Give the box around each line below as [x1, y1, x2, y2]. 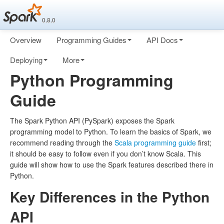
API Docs [146, 34, 178, 45]
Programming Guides [56, 34, 126, 45]
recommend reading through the [10, 137, 114, 147]
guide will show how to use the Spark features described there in [10, 159, 213, 169]
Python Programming [10, 68, 173, 91]
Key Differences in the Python [10, 186, 209, 207]
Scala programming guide [114, 137, 196, 147]
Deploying [10, 54, 42, 65]
